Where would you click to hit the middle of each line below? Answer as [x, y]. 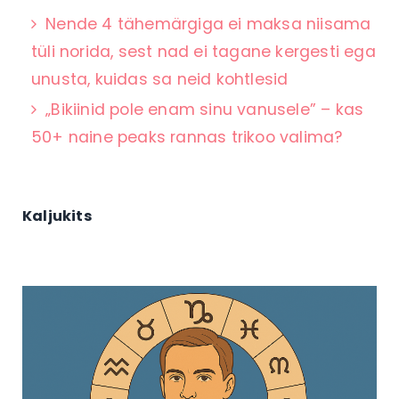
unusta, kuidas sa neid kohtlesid [160, 79]
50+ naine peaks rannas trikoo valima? [187, 137]
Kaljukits [57, 216]
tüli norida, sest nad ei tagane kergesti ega [204, 51]
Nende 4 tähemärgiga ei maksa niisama [208, 24]
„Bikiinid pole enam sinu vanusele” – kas [205, 109]
